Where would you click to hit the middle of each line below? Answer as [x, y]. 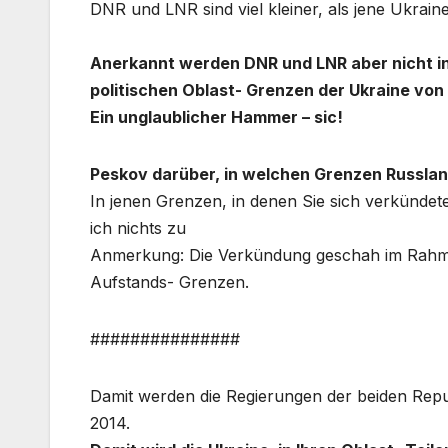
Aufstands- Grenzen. [169, 281]
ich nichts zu [138, 227]
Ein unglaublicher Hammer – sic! [216, 116]
